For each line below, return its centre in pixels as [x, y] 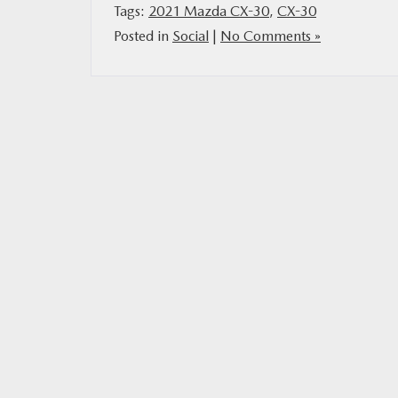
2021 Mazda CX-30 [209, 12]
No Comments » [271, 36]
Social [191, 36]
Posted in [143, 36]
